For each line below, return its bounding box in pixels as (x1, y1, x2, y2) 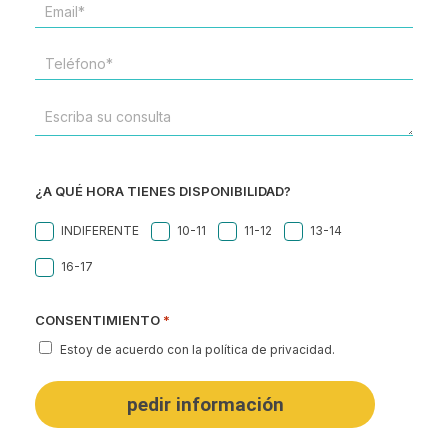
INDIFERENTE (61, 223, 139, 239)
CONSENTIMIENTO (35, 312, 160, 329)
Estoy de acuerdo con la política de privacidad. (60, 342, 335, 358)
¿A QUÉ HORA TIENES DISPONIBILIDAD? (35, 183, 291, 200)
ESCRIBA (34, 107, 92, 124)
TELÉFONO (34, 55, 105, 72)
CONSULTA (34, 143, 107, 160)
